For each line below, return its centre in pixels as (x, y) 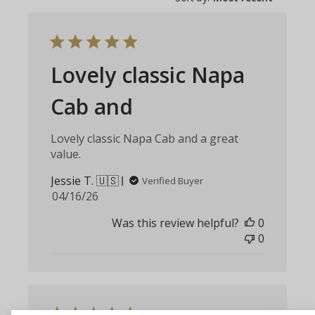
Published (101, 196)
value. (66, 154)
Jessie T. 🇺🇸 (85, 181)
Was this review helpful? (175, 223)
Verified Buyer (173, 181)
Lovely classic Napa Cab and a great (145, 139)
